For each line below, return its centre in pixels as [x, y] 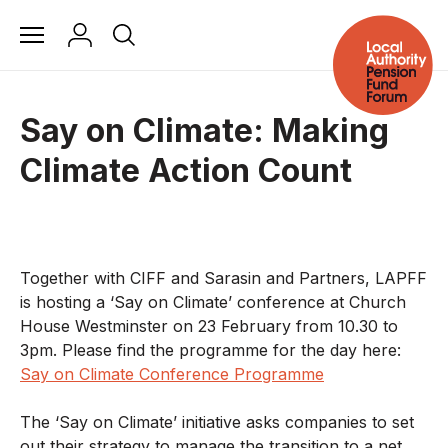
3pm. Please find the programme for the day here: [210, 350]
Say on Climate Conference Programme [172, 374]
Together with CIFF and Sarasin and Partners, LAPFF [223, 278]
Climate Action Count [186, 170]
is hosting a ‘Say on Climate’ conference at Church [213, 302]
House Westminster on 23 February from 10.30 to [209, 326]
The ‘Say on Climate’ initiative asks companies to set [217, 422]
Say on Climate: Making [204, 130]
